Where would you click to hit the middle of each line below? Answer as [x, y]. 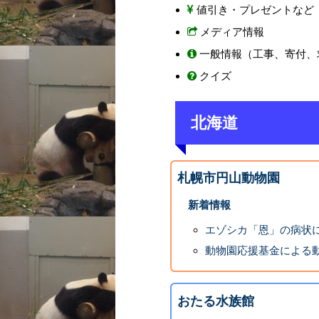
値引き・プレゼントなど [253, 10]
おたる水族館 [216, 302]
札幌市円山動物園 [229, 178]
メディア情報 [230, 32]
